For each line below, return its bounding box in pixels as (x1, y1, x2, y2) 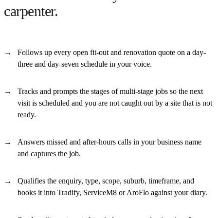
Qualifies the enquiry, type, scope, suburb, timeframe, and (18, 176, 194, 185)
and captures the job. (18, 149, 81, 158)
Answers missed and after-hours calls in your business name (18, 137, 201, 146)
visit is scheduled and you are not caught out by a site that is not (18, 98, 212, 107)
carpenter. (4, 2, 58, 19)
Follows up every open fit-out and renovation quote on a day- (18, 48, 206, 56)
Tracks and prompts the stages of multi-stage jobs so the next (18, 87, 203, 95)
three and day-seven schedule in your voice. (18, 59, 152, 68)
